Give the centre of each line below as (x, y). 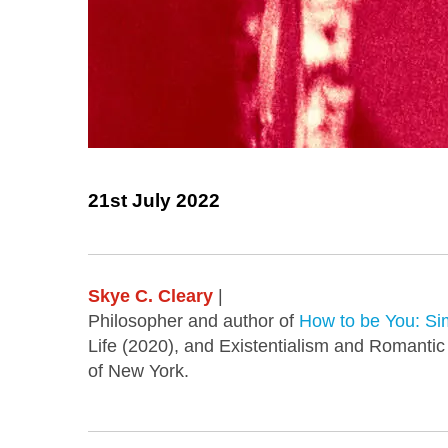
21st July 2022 (154, 201)
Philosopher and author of (193, 320)
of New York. (141, 370)
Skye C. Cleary (150, 295)
